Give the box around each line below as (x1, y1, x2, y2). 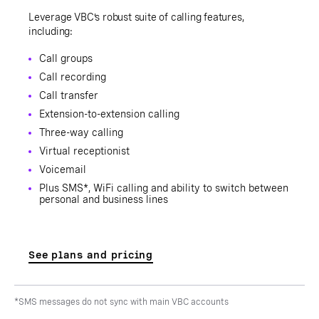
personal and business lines (39, 193, 168, 205)
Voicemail (39, 163, 86, 175)
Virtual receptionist (39, 145, 130, 157)
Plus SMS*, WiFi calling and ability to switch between (39, 182, 288, 194)
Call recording (39, 70, 106, 83)
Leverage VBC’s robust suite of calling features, (28, 11, 244, 23)
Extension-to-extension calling (39, 108, 179, 120)
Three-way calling (39, 126, 123, 138)
